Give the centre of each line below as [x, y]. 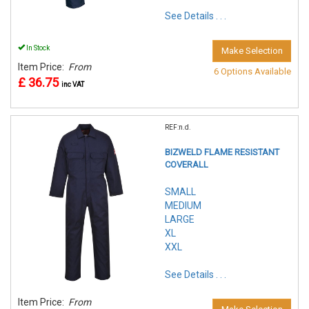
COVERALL [187, 165]
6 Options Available [252, 72]
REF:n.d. [178, 128]
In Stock [37, 48]
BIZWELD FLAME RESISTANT [222, 152]
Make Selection [252, 51]
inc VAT [73, 85]
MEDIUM [183, 206]
